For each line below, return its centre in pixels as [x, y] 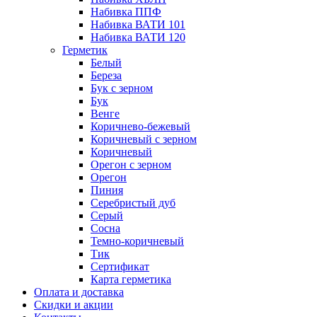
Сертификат [120, 266]
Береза [106, 75]
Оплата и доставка [79, 292]
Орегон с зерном [131, 165]
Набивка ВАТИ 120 [138, 37]
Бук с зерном [122, 88]
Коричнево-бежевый [140, 126]
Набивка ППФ [126, 12]
